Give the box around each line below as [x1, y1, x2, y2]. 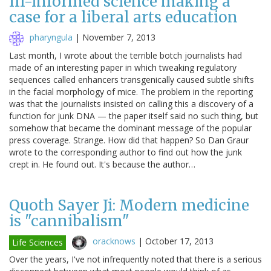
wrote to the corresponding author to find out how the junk [9, 146, 242, 158]
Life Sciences [12, 236, 63, 248]
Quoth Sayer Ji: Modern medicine [9, 195, 249, 215]
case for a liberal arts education [9, 7, 238, 27]
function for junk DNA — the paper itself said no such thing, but [9, 109, 258, 122]
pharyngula [30, 31, 73, 43]
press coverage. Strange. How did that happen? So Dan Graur [9, 134, 249, 146]
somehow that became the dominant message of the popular [9, 122, 252, 134]
